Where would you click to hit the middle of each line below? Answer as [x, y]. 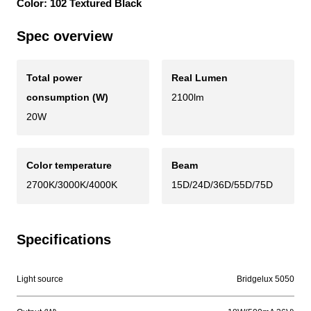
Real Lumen [200, 78]
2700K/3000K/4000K [72, 185]
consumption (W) [67, 97]
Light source [40, 279]
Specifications [64, 240]
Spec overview [65, 36]
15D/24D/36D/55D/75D [222, 185]
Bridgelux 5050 [266, 279]
